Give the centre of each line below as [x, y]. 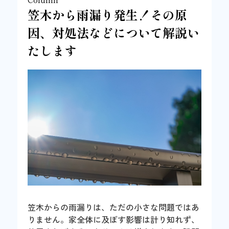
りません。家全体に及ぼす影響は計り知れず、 [114, 219]
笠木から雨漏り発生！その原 [108, 15]
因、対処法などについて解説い [114, 32]
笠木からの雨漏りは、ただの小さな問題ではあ [114, 207]
